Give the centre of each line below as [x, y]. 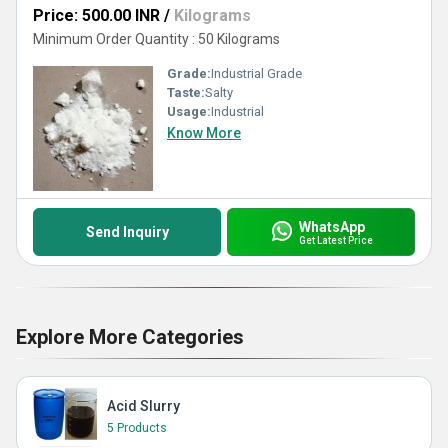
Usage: [189, 111]
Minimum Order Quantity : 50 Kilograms [156, 39]
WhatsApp [331, 226]
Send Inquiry [127, 232]
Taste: [186, 92]
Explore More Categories [130, 337]
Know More [204, 133]
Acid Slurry [143, 406]
